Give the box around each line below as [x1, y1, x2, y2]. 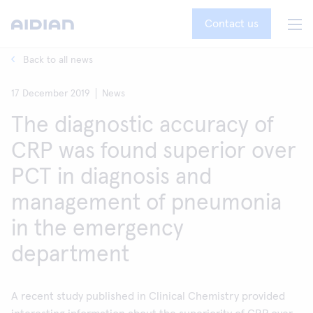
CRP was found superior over [11, 140, 296, 163]
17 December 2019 [11, 89, 90, 99]
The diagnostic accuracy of [11, 115, 274, 137]
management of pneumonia [11, 192, 282, 214]
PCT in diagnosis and [11, 166, 212, 189]
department [11, 244, 129, 266]
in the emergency [11, 218, 184, 240]
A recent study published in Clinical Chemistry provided [11, 291, 285, 302]
